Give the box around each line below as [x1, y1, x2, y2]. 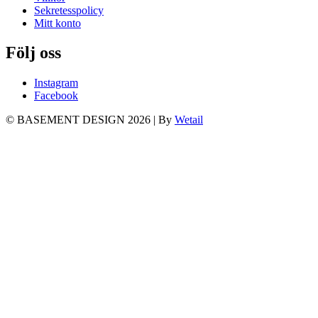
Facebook [34, 89, 78, 102]
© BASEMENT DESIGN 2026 [6, 114, 153, 126]
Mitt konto [34, 16, 81, 29]
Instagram [34, 77, 78, 89]
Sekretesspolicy [34, 4, 104, 16]
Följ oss [6, 43, 61, 62]
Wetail [175, 114, 203, 126]
